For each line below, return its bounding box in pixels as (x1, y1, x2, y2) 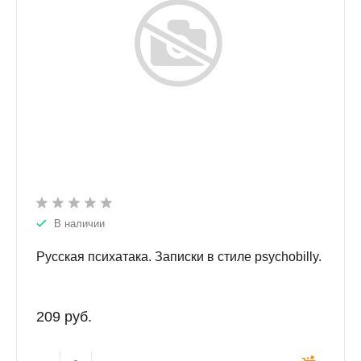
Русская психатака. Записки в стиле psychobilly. (36, 250, 322, 264)
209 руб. (36, 309, 92, 326)
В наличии (54, 218, 105, 230)
